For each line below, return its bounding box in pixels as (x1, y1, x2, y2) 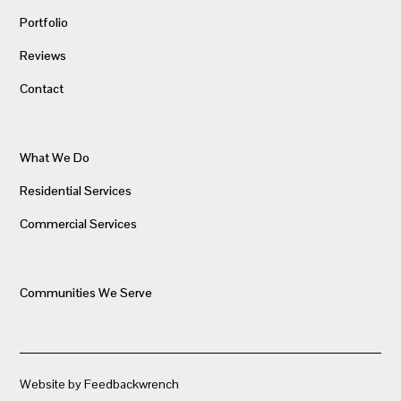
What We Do (20, 149, 90, 166)
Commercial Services (20, 215, 138, 232)
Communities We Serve (20, 284, 153, 301)
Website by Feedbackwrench (20, 375, 180, 392)
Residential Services (20, 182, 132, 199)
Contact (20, 80, 64, 97)
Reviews (20, 47, 67, 64)
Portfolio (20, 13, 69, 30)
